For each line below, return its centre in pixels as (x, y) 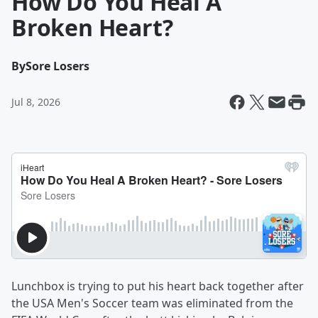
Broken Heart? (92, 27)
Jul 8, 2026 (36, 102)
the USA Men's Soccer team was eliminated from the (152, 303)
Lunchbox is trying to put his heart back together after (158, 286)
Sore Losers (57, 66)
